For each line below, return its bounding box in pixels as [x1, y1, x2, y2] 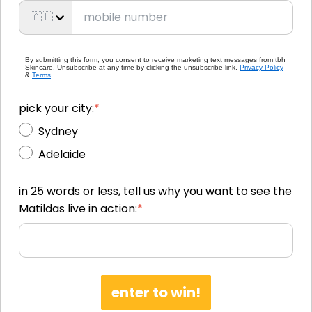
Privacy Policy [240, 63, 283, 71]
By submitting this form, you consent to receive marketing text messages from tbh [25, 55, 286, 63]
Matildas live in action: [19, 200, 137, 217]
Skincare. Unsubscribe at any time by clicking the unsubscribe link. [25, 63, 240, 71]
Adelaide [38, 146, 86, 162]
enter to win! [111, 282, 201, 302]
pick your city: [19, 100, 94, 116]
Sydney [38, 123, 78, 139]
